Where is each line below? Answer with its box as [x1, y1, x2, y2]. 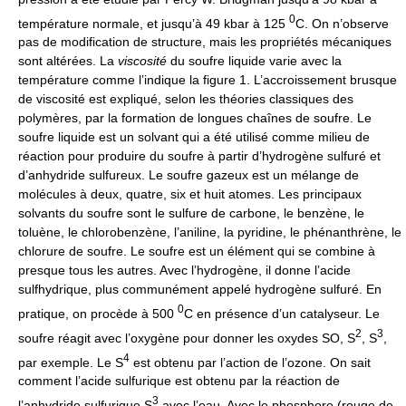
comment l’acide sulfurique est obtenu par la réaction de [18, 373, 340, 389]
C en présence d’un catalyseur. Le [184, 305, 380, 321]
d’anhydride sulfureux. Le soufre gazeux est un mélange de [18, 168, 359, 183]
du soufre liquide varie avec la [170, 53, 342, 69]
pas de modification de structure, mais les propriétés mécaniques [18, 34, 391, 50]
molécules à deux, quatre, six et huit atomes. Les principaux [18, 187, 362, 202]
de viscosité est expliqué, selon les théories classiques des [18, 92, 353, 107]
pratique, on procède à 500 [18, 305, 178, 321]
